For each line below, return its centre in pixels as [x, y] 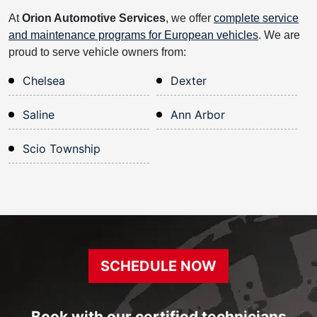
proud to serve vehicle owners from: [97, 52]
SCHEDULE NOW [158, 266]
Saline [39, 114]
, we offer [190, 18]
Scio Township [62, 148]
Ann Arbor [198, 114]
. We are [279, 35]
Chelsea [44, 80]
